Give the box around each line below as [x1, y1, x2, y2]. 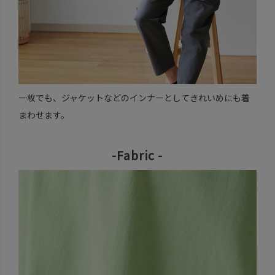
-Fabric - [112, 146, 163, 165]
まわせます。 [18, 109, 69, 122]
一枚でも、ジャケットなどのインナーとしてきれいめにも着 [18, 91, 250, 104]
